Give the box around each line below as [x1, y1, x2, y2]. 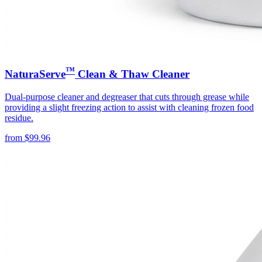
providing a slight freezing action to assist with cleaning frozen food [5, 102, 254, 112]
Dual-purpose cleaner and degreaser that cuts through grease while [5, 91, 249, 102]
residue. [5, 112, 33, 123]
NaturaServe [5, 67, 65, 80]
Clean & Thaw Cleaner [75, 67, 189, 80]
